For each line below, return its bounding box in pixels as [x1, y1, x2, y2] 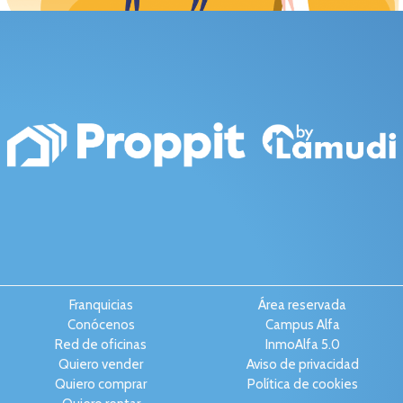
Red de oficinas [55, 336, 147, 354]
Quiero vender [58, 356, 143, 373]
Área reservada [258, 297, 346, 314]
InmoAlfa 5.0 [264, 336, 340, 354]
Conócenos [67, 317, 135, 334]
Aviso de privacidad [246, 356, 359, 373]
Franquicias [68, 297, 133, 314]
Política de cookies [246, 376, 358, 393]
